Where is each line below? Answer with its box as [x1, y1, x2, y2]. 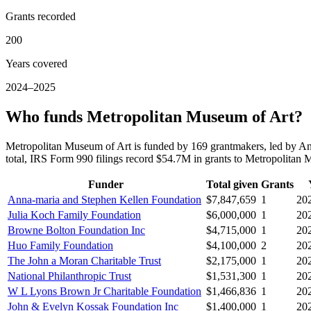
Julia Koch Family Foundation [8, 209, 141, 221]
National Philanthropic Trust [8, 270, 131, 283]
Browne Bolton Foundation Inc [8, 224, 145, 237]
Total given [206, 178, 258, 191]
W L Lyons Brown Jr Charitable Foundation [8, 285, 201, 298]
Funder [87, 178, 124, 191]
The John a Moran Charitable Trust [8, 255, 161, 267]
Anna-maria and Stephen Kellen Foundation [8, 194, 201, 206]
